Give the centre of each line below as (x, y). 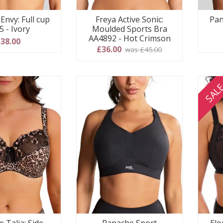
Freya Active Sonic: (130, 19)
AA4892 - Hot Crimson (129, 38)
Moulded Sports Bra (129, 29)
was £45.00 (144, 49)
